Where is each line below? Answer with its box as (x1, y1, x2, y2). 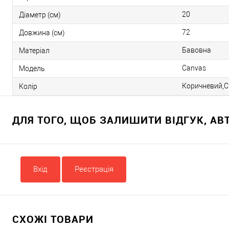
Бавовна (182, 46, 211, 54)
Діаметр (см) (19, 10, 61, 19)
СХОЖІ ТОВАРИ (12, 212, 94, 226)
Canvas (182, 64, 206, 72)
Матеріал (19, 46, 50, 55)
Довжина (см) (19, 28, 65, 37)
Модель (19, 64, 45, 73)
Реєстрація (75, 165, 113, 174)
